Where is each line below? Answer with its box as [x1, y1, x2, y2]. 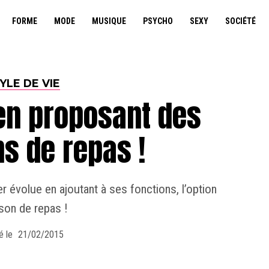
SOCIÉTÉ [225, 16, 256, 26]
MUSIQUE [91, 16, 126, 26]
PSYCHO [142, 16, 173, 26]
